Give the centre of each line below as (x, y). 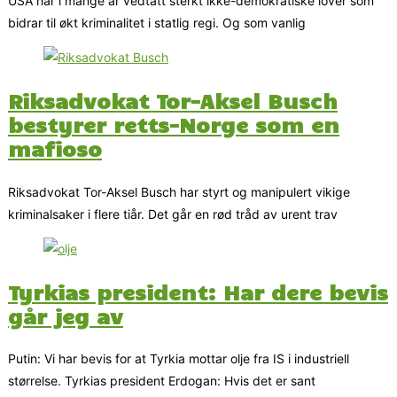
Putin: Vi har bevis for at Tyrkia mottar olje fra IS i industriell (179, 359)
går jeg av (66, 315)
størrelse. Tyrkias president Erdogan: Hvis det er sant (162, 381)
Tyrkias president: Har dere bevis (198, 291)
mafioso (55, 148)
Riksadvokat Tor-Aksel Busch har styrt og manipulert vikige (179, 191)
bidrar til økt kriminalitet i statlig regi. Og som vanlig (157, 23)
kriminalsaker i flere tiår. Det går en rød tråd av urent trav (173, 214)
